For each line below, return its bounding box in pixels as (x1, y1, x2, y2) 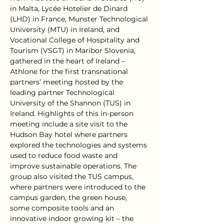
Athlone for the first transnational (10, 67, 130, 76)
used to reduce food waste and (10, 151, 119, 160)
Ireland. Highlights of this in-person (10, 109, 135, 118)
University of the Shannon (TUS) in (10, 98, 132, 107)
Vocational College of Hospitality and (10, 35, 141, 44)
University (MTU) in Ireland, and (10, 25, 121, 34)
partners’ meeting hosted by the (10, 77, 125, 86)
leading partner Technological (10, 88, 116, 97)
